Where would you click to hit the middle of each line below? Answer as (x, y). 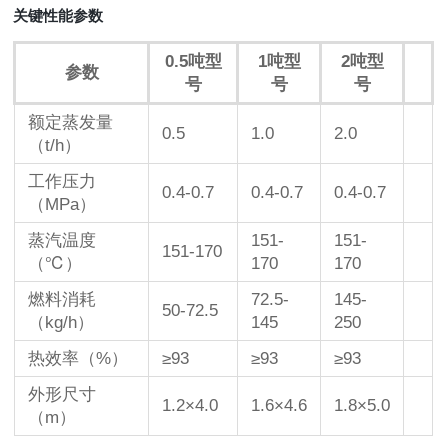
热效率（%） (78, 359)
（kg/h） (61, 323)
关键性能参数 (58, 16)
